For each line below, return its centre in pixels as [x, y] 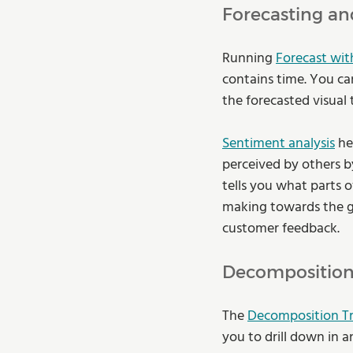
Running [249, 59]
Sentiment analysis [279, 144]
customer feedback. [282, 229]
